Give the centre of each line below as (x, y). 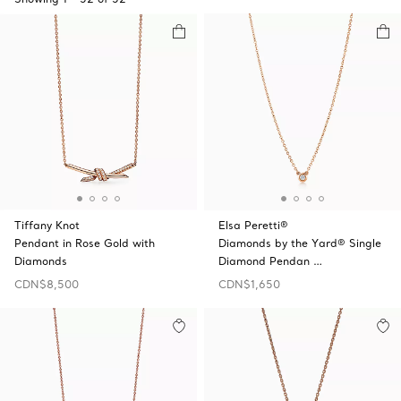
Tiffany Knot (47, 225)
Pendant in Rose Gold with (85, 243)
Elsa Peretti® (253, 225)
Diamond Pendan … (270, 261)
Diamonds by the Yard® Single (300, 243)
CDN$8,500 (47, 284)
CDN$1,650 (249, 284)
